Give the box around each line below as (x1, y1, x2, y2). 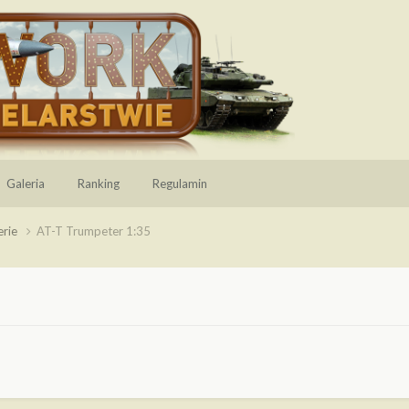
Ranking (78, 176, 120, 191)
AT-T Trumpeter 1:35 (37, 223, 151, 238)
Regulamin (152, 176, 207, 191)
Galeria (6, 176, 45, 191)
